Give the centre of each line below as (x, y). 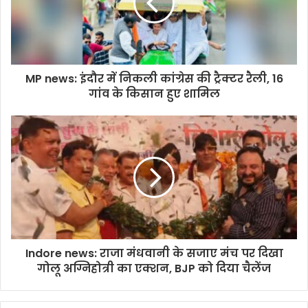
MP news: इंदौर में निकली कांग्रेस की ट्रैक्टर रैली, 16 (154, 79)
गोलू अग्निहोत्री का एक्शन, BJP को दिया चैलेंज (154, 269)
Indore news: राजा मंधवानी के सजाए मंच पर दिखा (154, 254)
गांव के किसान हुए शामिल (154, 94)
